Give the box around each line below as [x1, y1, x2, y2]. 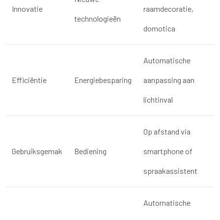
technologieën [74, 14, 121, 24]
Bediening [74, 146, 107, 156]
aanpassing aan [143, 75, 194, 85]
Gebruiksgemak [12, 146, 62, 156]
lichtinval [143, 95, 173, 105]
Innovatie [12, 4, 43, 14]
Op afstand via [143, 127, 191, 137]
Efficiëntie [12, 75, 47, 85]
